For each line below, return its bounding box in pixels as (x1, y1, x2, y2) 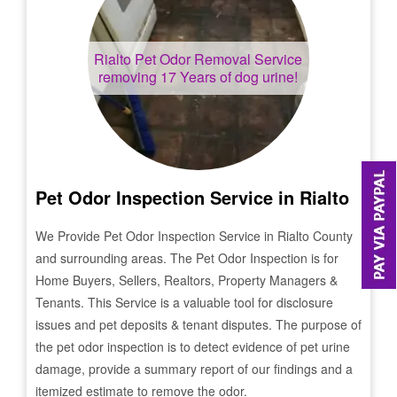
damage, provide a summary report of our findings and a (35, 360, 353, 378)
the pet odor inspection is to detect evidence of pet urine (35, 338, 350, 355)
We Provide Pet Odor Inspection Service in (35, 227, 277, 245)
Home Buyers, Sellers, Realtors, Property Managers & (35, 271, 338, 289)
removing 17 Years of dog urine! (98, 66, 299, 87)
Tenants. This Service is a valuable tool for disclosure (35, 293, 333, 311)
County (309, 227, 353, 245)
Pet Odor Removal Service (131, 49, 303, 69)
